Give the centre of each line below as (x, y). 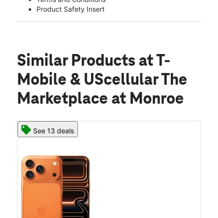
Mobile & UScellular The (102, 81)
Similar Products (78, 62)
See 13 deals (54, 131)
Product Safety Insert (71, 9)
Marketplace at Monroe (100, 100)
